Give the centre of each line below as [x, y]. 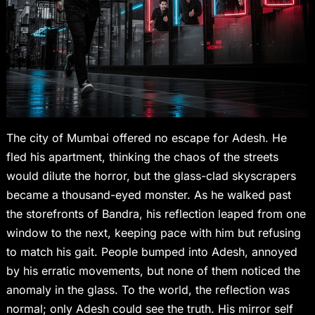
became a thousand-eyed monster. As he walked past [148, 195]
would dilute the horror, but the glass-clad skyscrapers [151, 176]
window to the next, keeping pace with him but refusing [153, 233]
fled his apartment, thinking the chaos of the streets [142, 157]
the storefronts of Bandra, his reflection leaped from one [156, 214]
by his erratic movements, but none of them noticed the [153, 271]
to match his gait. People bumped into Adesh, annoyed [152, 252]
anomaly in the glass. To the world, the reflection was [148, 290]
